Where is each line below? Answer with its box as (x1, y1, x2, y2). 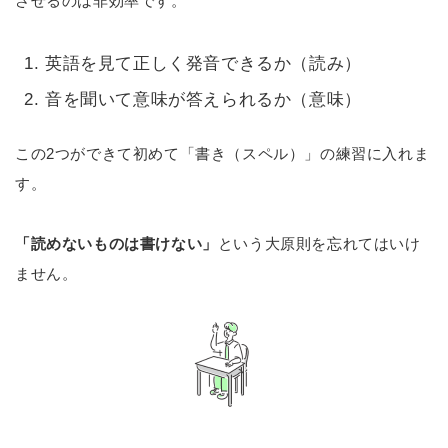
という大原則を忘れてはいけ (217, 234, 421, 252)
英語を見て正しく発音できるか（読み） (45, 53, 362, 73)
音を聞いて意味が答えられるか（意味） (45, 90, 362, 110)
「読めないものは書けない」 (15, 234, 218, 252)
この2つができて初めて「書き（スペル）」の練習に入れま (15, 144, 430, 162)
